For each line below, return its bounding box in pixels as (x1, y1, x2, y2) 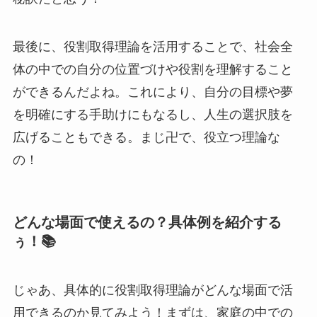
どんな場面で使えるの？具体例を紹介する (12, 214, 282, 230)
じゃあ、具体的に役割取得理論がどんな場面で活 (12, 283, 293, 298)
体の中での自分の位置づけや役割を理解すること (12, 62, 293, 76)
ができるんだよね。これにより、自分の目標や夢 (12, 84, 293, 99)
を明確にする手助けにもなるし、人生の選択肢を (12, 107, 293, 122)
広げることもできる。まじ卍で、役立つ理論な (12, 129, 280, 144)
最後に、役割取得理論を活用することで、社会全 (12, 39, 293, 54)
